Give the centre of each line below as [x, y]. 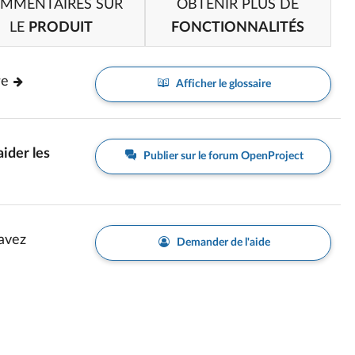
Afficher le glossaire [222, 84]
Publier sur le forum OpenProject [222, 156]
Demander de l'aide [222, 242]
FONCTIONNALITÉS [238, 28]
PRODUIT [61, 28]
